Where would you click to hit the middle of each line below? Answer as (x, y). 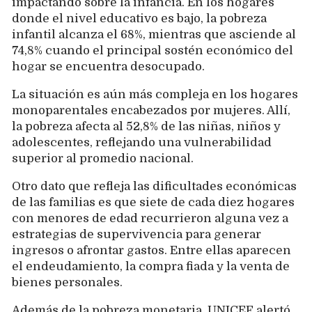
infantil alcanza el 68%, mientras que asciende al (154, 35)
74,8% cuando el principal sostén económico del (153, 51)
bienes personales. (67, 283)
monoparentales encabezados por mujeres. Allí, (151, 111)
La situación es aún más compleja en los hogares (155, 95)
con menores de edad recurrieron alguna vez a (150, 219)
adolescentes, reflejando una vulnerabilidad (142, 143)
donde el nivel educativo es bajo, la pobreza (139, 19)
